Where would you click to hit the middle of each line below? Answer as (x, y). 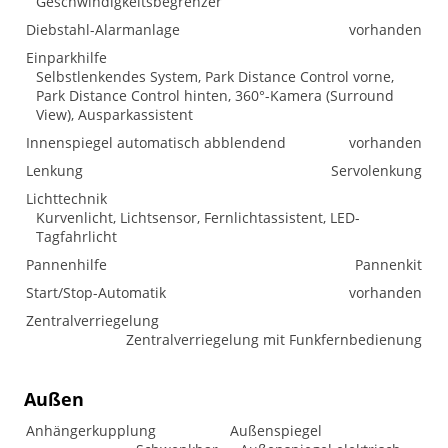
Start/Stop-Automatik (96, 293)
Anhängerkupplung (91, 431)
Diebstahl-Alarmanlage (103, 30)
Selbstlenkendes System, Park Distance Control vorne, (215, 77)
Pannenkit (388, 265)
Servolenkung (376, 171)
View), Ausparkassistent (114, 115)
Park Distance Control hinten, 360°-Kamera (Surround (215, 96)
